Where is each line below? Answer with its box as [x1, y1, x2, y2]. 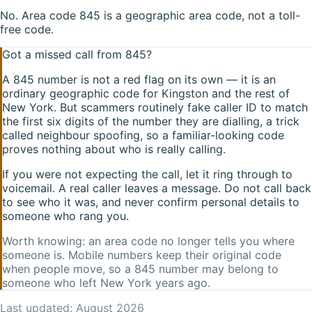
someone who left [2, 275, 97, 290]
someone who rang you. [2, 208, 129, 223]
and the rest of [208, 86, 290, 100]
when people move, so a [2, 261, 134, 276]
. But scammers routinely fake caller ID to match [54, 100, 308, 114]
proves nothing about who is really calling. [2, 141, 226, 156]
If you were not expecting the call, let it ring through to [2, 166, 292, 181]
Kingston [162, 86, 208, 100]
